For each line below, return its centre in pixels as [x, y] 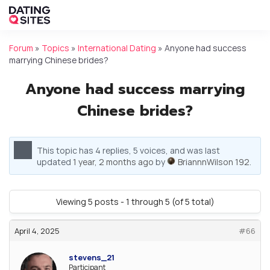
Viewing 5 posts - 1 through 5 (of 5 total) [135, 201]
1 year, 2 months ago [113, 162]
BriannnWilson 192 [214, 162]
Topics [55, 48]
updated [55, 162]
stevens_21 [92, 257]
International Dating [117, 48]
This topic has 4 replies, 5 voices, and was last [128, 150]
